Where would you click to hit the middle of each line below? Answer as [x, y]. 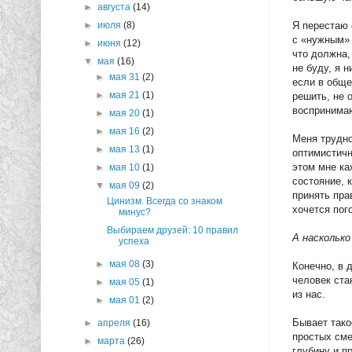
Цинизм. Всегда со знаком [165, 202]
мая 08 [125, 264]
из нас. [309, 294]
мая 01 [125, 301]
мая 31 [125, 77]
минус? [135, 213]
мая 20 [125, 114]
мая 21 [125, 95]
